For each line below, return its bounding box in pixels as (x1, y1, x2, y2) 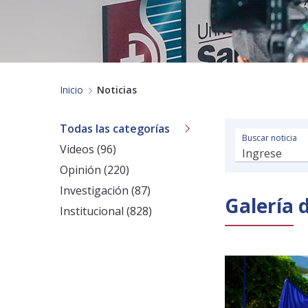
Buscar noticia (242, 132, 297, 144)
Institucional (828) (60, 203, 152, 219)
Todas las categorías (60, 121, 170, 136)
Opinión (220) (60, 162, 129, 177)
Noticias (97, 83, 137, 96)
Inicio (60, 83, 83, 96)
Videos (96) (60, 142, 116, 157)
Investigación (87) (60, 183, 151, 198)
